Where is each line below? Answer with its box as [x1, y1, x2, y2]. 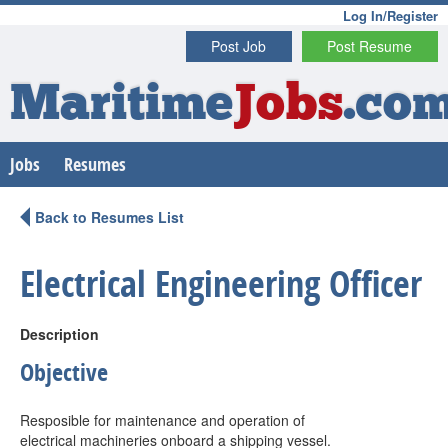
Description [20, 324, 99, 344]
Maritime [10, 81, 233, 132]
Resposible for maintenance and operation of [20, 410, 305, 430]
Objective [20, 356, 108, 388]
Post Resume [327, 36, 413, 56]
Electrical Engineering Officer [20, 259, 422, 308]
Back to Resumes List [35, 207, 184, 227]
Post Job [211, 36, 267, 56]
